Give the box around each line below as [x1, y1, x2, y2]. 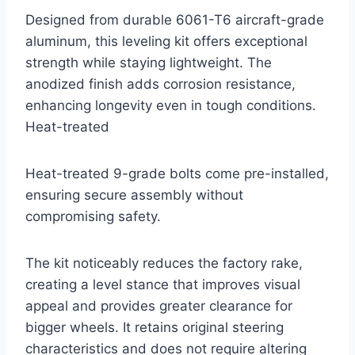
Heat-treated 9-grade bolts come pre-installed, [25, 165, 329, 181]
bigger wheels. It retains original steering [25, 319, 284, 335]
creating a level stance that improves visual [25, 276, 300, 292]
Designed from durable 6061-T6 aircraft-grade [25, 11, 324, 28]
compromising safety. [25, 208, 161, 224]
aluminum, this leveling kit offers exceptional [25, 32, 307, 49]
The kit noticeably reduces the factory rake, [25, 254, 303, 271]
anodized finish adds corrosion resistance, [25, 75, 296, 92]
